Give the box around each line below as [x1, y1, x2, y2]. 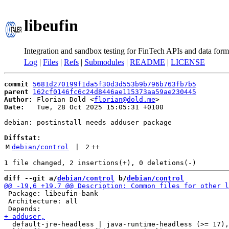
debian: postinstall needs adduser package [4, 119, 172, 126]
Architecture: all [4, 197, 78, 205]
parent [4, 88, 29, 96]
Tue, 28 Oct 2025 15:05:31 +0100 [25, 103, 164, 111]
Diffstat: [4, 134, 41, 142]
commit [4, 80, 29, 88]
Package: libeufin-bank [4, 190, 98, 197]
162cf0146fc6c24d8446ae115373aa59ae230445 [33, 88, 196, 96]
